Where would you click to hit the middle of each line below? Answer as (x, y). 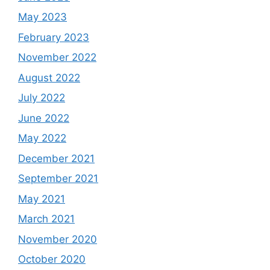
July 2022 (42, 98)
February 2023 (54, 37)
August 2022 (49, 77)
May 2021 (42, 199)
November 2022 (57, 58)
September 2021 (58, 179)
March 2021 (46, 219)
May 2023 (42, 17)
